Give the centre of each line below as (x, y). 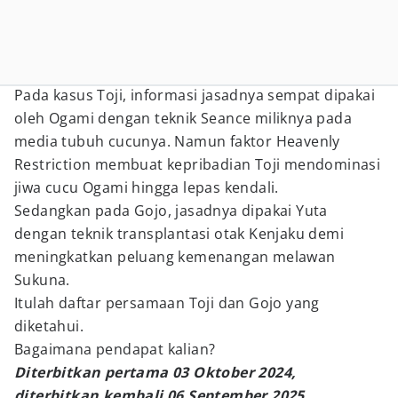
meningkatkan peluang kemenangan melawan (175, 257)
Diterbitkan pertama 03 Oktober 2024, (155, 372)
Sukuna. (42, 280)
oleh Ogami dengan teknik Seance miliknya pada (183, 118)
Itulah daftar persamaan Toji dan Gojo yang (167, 303)
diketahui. (49, 326)
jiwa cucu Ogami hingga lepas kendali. (147, 187)
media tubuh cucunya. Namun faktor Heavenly (177, 141)
